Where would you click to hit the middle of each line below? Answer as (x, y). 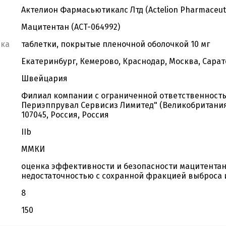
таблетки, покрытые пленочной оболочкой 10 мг (116, 44)
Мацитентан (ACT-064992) (71, 27)
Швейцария (44, 78)
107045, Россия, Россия (65, 115)
